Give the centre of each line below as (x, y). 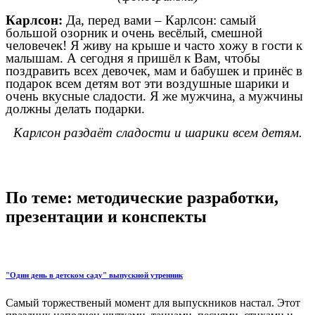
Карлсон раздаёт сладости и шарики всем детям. (157, 133)
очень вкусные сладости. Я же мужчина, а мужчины (154, 96)
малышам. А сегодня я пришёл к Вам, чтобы (133, 58)
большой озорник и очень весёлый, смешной (134, 33)
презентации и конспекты (106, 217)
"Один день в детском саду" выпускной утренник (94, 275)
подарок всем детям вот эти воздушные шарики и (147, 84)
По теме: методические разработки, (142, 198)
